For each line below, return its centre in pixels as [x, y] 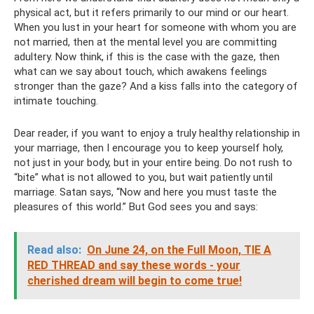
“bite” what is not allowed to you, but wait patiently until [143, 177]
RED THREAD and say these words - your [134, 265]
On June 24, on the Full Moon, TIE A [179, 250]
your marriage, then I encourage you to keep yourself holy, [149, 148]
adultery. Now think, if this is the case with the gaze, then [147, 56]
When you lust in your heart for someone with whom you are [155, 27]
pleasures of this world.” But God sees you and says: [136, 206]
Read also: [54, 250]
